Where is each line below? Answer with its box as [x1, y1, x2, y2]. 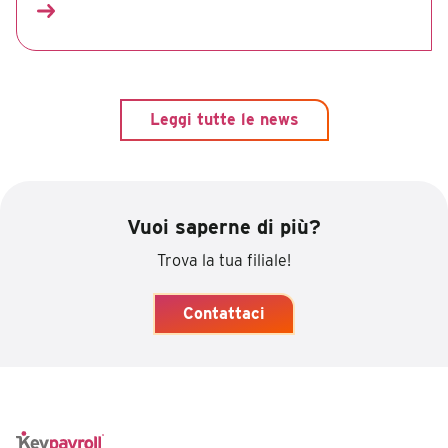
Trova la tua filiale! [157, 251, 291, 271]
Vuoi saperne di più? [127, 215, 321, 240]
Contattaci [183, 304, 265, 324]
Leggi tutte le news [149, 110, 299, 130]
